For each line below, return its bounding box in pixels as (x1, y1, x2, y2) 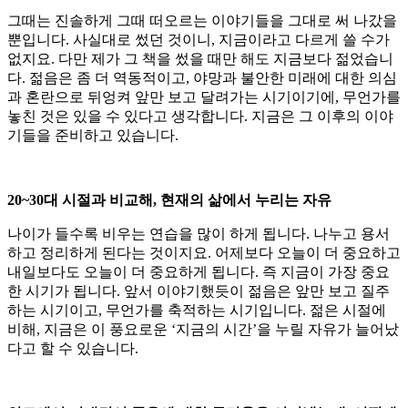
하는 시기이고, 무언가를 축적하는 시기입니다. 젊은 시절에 (7, 302, 386, 319)
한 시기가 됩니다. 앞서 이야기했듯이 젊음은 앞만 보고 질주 (7, 283, 390, 300)
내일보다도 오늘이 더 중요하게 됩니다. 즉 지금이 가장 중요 (7, 264, 390, 280)
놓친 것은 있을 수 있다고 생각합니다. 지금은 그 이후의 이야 (7, 108, 393, 125)
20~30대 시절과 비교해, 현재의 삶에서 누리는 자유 (7, 192, 331, 209)
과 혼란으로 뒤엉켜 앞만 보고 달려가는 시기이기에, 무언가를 (7, 89, 401, 106)
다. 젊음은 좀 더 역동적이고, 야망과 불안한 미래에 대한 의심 (7, 70, 397, 87)
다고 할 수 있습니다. (7, 341, 138, 357)
